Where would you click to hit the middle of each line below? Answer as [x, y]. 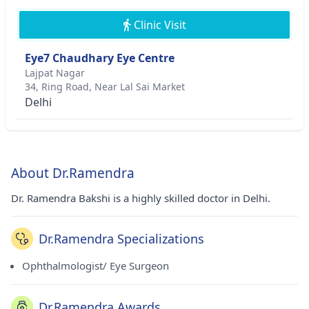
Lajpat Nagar [55, 73]
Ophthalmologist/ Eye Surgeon [96, 266]
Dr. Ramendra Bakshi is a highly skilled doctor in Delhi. [141, 198]
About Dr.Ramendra [73, 173]
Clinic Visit [160, 25]
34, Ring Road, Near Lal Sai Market [105, 87]
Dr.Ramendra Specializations [121, 239]
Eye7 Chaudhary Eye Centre [100, 58]
